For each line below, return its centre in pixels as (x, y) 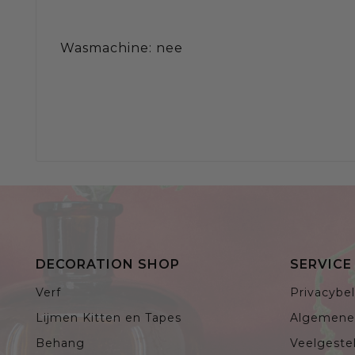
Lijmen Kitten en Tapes (109, 317)
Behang (60, 343)
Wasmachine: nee (122, 48)
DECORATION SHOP (108, 264)
